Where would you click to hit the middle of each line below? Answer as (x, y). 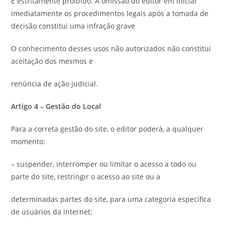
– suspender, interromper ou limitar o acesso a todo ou (104, 164)
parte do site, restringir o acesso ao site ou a (86, 177)
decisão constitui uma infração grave (73, 26)
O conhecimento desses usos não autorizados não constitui (111, 48)
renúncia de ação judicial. (55, 84)
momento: (28, 141)
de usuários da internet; (52, 212)
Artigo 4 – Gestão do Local (56, 106)
